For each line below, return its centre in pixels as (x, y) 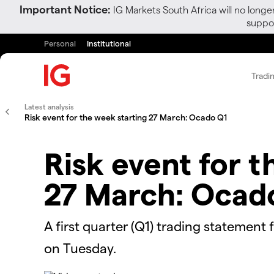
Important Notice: (65, 9)
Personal (60, 43)
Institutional (109, 43)
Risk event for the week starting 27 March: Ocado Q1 (126, 117)
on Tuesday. (80, 247)
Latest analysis (49, 106)
